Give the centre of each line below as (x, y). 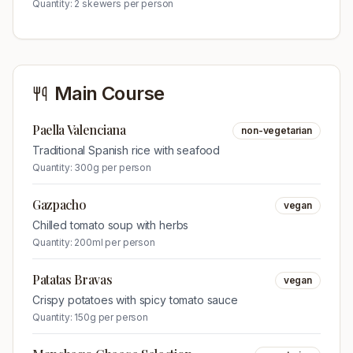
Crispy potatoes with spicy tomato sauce (135, 300)
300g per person (113, 167)
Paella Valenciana (79, 130)
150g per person (111, 317)
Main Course (110, 93)
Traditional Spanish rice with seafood (126, 150)
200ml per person (115, 242)
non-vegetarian (277, 130)
